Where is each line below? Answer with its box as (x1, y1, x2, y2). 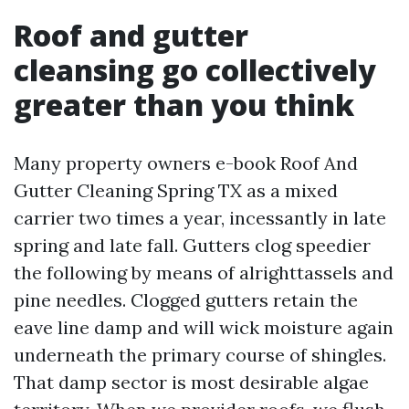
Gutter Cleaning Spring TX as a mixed (14, 179, 338, 202)
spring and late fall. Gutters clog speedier (14, 234, 371, 257)
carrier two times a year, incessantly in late (14, 206, 386, 229)
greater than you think (14, 85, 354, 124)
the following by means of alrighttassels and (14, 261, 393, 284)
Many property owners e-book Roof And (14, 152, 358, 174)
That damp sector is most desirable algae (14, 371, 369, 393)
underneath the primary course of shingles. (14, 343, 386, 366)
